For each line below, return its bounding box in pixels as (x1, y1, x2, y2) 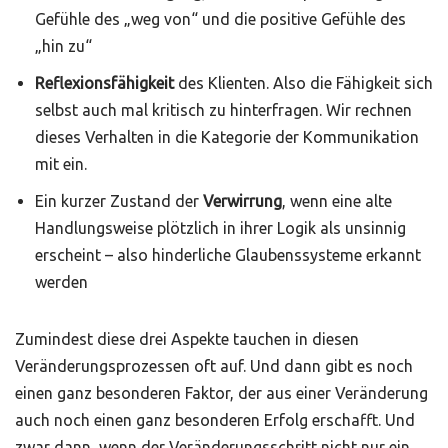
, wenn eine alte (282, 192, 392, 210)
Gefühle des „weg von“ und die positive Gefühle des (35, 10, 406, 28)
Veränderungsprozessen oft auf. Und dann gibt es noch (15, 357, 413, 375)
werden (35, 273, 88, 291)
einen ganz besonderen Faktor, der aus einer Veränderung (15, 384, 428, 402)
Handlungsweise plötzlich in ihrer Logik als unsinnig (35, 219, 406, 237)
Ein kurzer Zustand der (35, 192, 203, 210)
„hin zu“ (35, 37, 92, 55)
